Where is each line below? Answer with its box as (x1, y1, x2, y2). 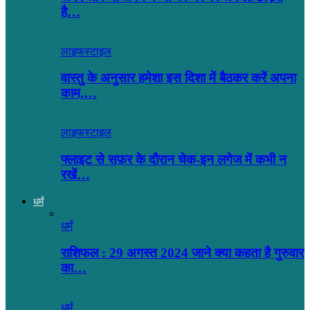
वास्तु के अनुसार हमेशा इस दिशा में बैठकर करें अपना (61, 71, 296, 86)
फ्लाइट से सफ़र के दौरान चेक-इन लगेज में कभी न (61, 152, 286, 167)
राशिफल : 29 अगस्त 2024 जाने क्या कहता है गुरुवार (61, 246, 304, 261)
